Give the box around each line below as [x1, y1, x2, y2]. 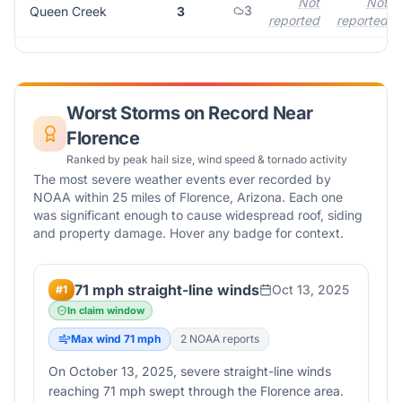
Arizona [237, 189, 282, 205]
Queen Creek [30, 4, 107, 19]
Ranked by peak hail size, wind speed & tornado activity [66, 153, 348, 166]
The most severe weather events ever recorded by [33, 171, 331, 187]
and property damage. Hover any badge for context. [33, 225, 344, 240]
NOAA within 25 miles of [33, 189, 179, 205]
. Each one [282, 189, 343, 205]
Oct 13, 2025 [272, 282, 349, 297]
